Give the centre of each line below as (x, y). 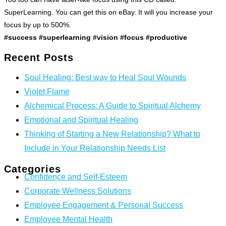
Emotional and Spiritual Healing (81, 120)
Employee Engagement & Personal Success (104, 205)
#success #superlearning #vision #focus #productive (96, 38)
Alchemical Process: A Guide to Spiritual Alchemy (112, 106)
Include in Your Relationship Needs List (95, 148)
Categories (33, 169)
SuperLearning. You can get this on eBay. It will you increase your (108, 12)
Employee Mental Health (68, 219)
